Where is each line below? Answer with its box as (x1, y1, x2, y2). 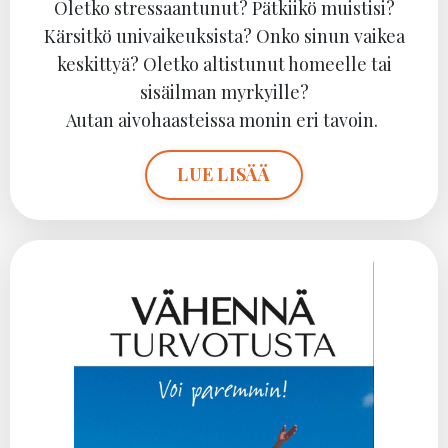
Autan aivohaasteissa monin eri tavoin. (66, 107, 382, 132)
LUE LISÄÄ (177, 162, 271, 187)
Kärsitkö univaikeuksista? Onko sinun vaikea (43, 23, 405, 48)
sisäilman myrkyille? (139, 79, 309, 104)
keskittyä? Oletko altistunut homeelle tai (56, 51, 392, 76)
